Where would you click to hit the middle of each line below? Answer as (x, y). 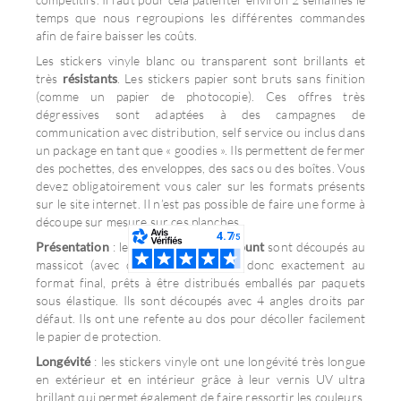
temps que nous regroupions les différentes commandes (200, 17)
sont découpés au (315, 247)
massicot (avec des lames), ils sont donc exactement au (200, 264)
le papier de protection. (99, 336)
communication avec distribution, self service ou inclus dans (200, 132)
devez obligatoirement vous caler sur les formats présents (200, 186)
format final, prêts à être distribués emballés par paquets (200, 282)
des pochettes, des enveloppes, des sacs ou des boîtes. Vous (200, 168)
